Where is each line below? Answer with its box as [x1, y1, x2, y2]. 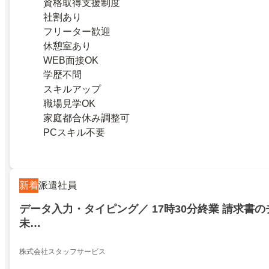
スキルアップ [43, 84, 101, 95]
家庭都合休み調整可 [43, 113, 130, 124]
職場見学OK [43, 98, 95, 109]
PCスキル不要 [43, 127, 105, 138]
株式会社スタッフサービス [19, 247, 106, 256]
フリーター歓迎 [43, 26, 110, 37]
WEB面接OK [43, 55, 98, 66]
